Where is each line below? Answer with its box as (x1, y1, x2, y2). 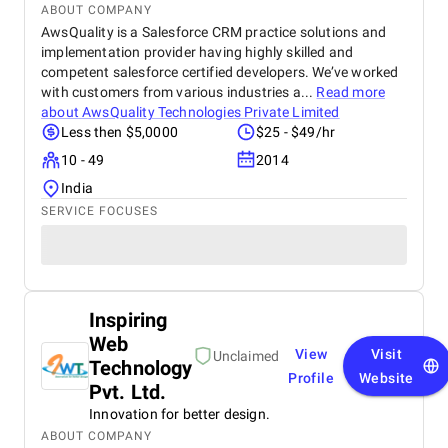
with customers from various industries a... (41, 84, 317, 100)
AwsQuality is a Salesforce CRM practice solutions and (41, 24, 387, 40)
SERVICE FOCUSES (41, 204, 158, 218)
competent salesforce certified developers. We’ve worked (41, 64, 399, 80)
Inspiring (89, 308, 168, 332)
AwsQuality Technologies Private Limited (82, 104, 340, 120)
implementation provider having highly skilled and (41, 44, 354, 60)
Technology (89, 356, 193, 380)
